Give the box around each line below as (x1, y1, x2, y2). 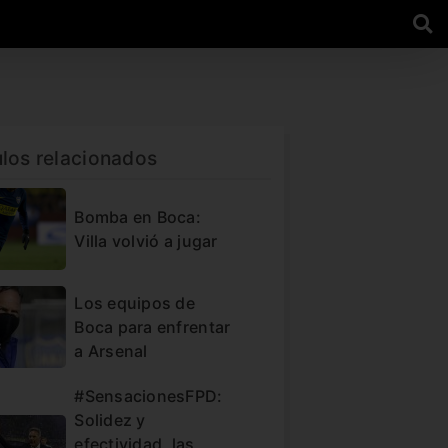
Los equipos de (74, 292, 196, 313)
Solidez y (74, 409, 146, 430)
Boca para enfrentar (74, 316, 231, 337)
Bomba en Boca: (74, 206, 202, 227)
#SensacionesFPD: (74, 385, 223, 406)
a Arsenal (74, 340, 148, 361)
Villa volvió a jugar (74, 230, 218, 251)
